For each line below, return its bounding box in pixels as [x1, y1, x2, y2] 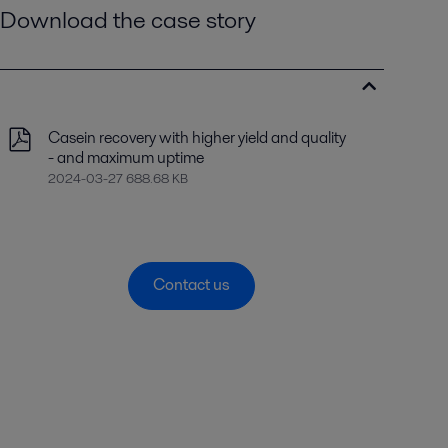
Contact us [153, 273, 231, 297]
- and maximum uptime [47, 145, 204, 169]
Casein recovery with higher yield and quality [47, 125, 346, 149]
